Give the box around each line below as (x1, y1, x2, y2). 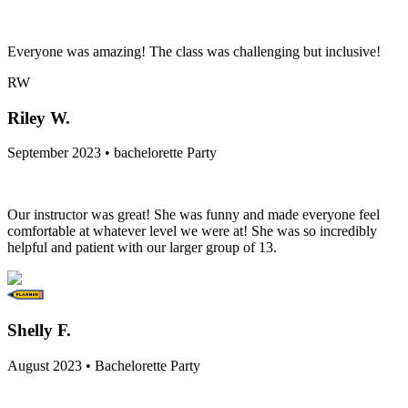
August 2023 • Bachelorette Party (7, 357, 200, 373)
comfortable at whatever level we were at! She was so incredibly (7, 223, 377, 240)
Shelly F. (7, 321, 71, 341)
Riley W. (7, 107, 70, 127)
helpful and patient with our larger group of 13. (7, 240, 277, 256)
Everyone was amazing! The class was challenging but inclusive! (7, 44, 381, 60)
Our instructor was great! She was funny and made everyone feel (7, 207, 380, 223)
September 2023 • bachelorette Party (7, 145, 217, 161)
